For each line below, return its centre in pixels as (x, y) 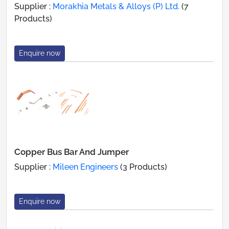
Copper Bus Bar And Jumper (72, 152)
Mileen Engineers (85, 167)
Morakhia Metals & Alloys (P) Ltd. (116, 6)
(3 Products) (143, 167)
